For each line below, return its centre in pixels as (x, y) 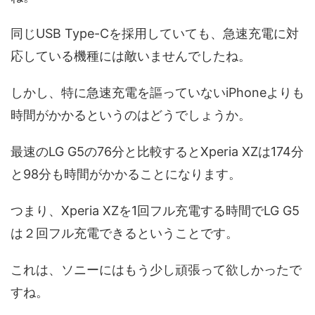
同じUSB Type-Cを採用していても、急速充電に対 (155, 33)
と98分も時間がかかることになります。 (126, 174)
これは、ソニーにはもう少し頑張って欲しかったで (156, 269)
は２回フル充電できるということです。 (124, 233)
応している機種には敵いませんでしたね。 (131, 56)
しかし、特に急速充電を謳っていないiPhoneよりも (157, 92)
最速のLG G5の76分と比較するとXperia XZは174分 (157, 151)
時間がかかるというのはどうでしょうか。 (131, 115)
